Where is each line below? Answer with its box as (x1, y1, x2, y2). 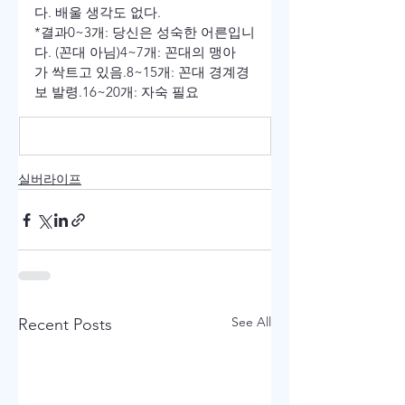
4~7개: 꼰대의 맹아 (120, 43, 236, 61)
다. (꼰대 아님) (34, 43, 120, 61)
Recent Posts (18, 315, 112, 335)
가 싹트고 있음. (34, 63, 127, 81)
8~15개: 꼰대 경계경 (127, 63, 250, 81)
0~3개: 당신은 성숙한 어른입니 (68, 24, 255, 42)
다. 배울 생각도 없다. (34, 4, 161, 22)
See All (231, 314, 271, 331)
